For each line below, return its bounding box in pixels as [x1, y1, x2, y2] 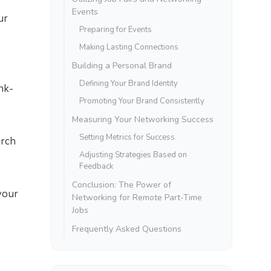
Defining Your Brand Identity [79, 77, 178, 89]
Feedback [79, 160, 113, 172]
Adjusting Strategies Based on [79, 149, 187, 160]
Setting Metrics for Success [79, 131, 175, 143]
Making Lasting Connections [79, 41, 178, 53]
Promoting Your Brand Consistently [79, 95, 204, 106]
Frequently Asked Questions [72, 223, 181, 235]
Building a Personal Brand [72, 59, 172, 71]
